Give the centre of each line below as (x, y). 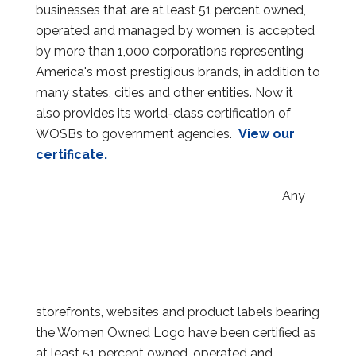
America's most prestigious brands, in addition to (178, 72)
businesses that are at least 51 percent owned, (171, 10)
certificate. (72, 154)
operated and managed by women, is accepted (175, 30)
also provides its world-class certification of (163, 113)
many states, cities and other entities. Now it (164, 92)
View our (267, 133)
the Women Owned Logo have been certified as (176, 332)
